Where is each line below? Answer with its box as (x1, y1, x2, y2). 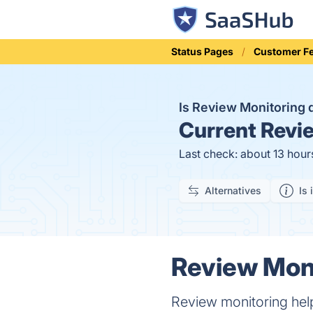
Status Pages (171, 45, 234, 57)
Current (179, 117, 256, 143)
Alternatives (205, 184, 261, 196)
